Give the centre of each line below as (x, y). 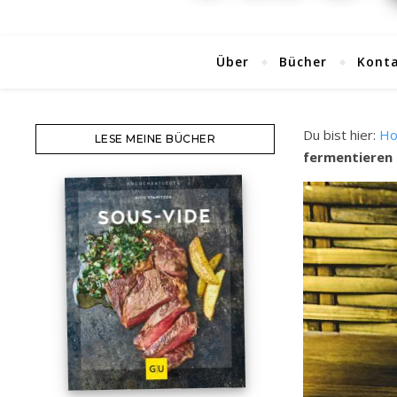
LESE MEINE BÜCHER (155, 139)
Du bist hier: (341, 135)
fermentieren (348, 157)
